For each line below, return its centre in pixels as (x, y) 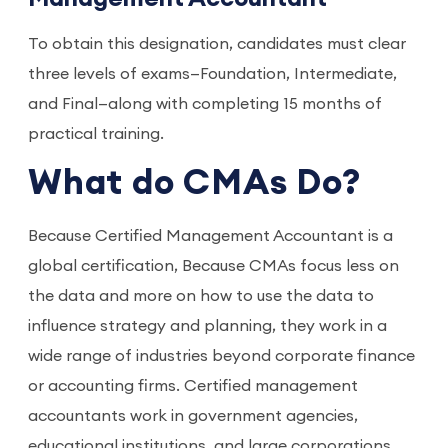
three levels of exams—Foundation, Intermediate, (212, 74)
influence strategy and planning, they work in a (207, 326)
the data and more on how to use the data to (201, 296)
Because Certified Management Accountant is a (210, 236)
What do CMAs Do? (194, 183)
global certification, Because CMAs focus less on (213, 266)
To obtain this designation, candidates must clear (217, 44)
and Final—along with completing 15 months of (205, 104)
